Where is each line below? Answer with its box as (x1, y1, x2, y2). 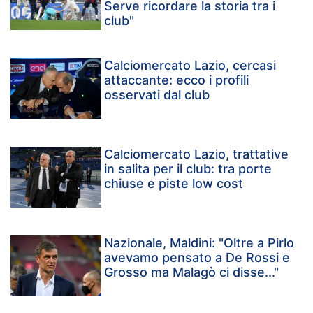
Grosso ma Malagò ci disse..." (104, 264, 279, 279)
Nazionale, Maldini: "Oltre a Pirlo (104, 235, 295, 250)
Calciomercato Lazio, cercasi (104, 57, 277, 73)
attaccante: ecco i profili (104, 72, 249, 87)
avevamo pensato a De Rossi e (104, 249, 291, 265)
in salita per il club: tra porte (104, 161, 272, 176)
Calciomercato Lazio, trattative (104, 146, 289, 161)
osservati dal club (104, 87, 210, 102)
